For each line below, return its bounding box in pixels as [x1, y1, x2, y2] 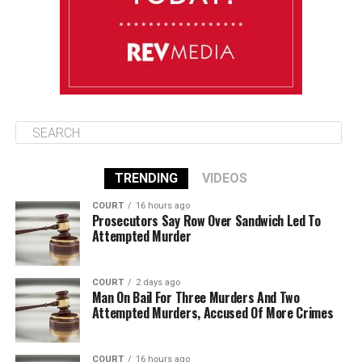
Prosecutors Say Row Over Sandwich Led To [91, 211, 321, 230]
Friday [34, 13, 66, 27]
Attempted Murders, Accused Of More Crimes [91, 303, 334, 322]
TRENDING [114, 170, 178, 186]
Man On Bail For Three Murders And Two [91, 288, 300, 307]
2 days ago [135, 277, 180, 288]
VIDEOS [201, 170, 247, 186]
